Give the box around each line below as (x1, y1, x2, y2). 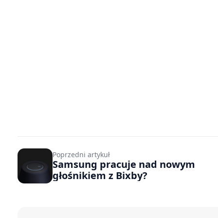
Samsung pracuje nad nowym (53, 158, 195, 171)
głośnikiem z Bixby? (53, 169, 147, 182)
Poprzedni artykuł (53, 150, 110, 159)
